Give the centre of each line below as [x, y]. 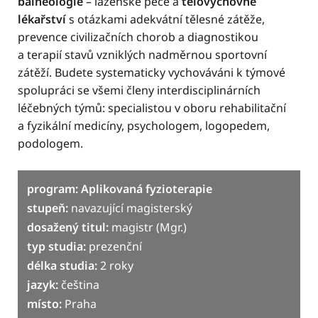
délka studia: [62, 266]
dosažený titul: [68, 227]
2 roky [115, 266]
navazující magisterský [130, 208]
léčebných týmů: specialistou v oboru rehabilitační [152, 108]
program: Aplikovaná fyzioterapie [120, 189]
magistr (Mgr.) [148, 227]
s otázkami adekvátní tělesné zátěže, [165, 20]
